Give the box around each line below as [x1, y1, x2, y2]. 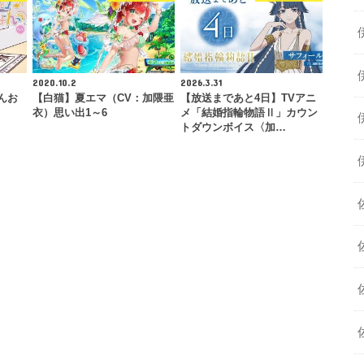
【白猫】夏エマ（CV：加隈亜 [32, 93, 174, 105]
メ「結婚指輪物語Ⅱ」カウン [180, 107, 318, 119]
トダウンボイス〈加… [180, 122, 286, 134]
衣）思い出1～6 [32, 107, 107, 119]
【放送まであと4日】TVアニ [180, 93, 316, 105]
